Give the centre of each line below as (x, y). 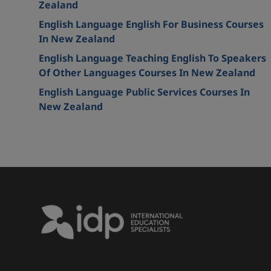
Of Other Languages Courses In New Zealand (147, 72)
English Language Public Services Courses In (144, 92)
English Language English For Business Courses (151, 24)
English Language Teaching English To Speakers (152, 58)
